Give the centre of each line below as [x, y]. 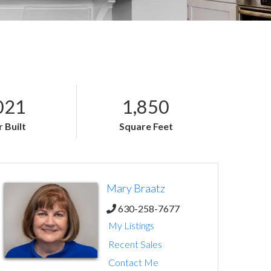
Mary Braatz [136, 188]
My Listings [132, 226]
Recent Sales [135, 244]
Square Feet [146, 126]
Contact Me [134, 262]
